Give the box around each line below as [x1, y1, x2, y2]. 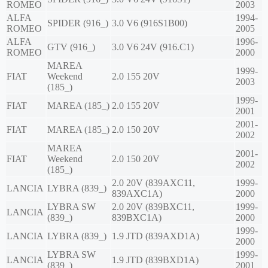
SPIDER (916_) [47, 18, 108, 29]
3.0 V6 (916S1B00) [112, 18, 187, 29]
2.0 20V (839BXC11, [112, 202, 194, 212]
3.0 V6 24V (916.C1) [112, 42, 194, 53]
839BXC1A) [112, 212, 162, 223]
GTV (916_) [47, 42, 95, 53]
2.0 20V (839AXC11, [112, 178, 195, 188]
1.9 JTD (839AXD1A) [112, 231, 199, 242]
